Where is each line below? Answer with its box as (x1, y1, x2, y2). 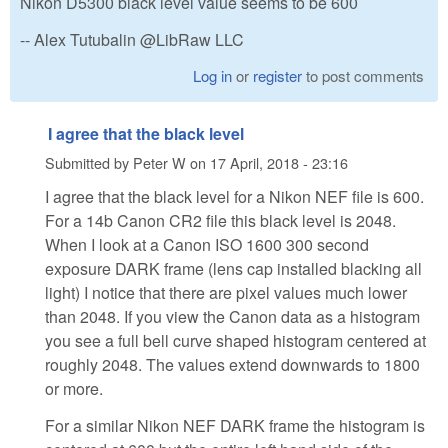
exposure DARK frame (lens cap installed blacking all (45, 256, 422, 280)
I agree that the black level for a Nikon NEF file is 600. (45, 184, 424, 208)
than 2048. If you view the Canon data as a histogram (45, 304, 420, 328)
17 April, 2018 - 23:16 (210, 152, 348, 174)
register (253, 64, 303, 86)
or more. (45, 376, 103, 400)
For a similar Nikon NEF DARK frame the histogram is (45, 413, 425, 437)
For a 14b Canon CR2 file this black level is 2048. (45, 208, 396, 232)
